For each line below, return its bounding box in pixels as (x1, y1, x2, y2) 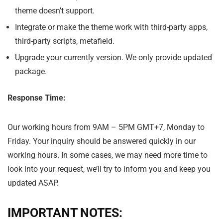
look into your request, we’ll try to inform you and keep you (7, 164, 211, 174)
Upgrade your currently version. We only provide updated (15, 52, 212, 62)
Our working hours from (7, 122, 93, 132)
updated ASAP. (7, 178, 59, 188)
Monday (167, 122, 196, 132)
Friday (7, 136, 29, 146)
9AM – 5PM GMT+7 (93, 122, 163, 132)
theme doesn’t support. (15, 5, 95, 15)
